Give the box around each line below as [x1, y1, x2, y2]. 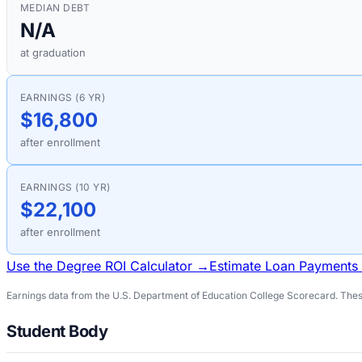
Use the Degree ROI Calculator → [6, 257, 209, 274]
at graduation [20, 45, 86, 59]
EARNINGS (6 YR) [20, 90, 106, 103]
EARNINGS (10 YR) [20, 180, 111, 193]
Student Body [6, 321, 107, 341]
